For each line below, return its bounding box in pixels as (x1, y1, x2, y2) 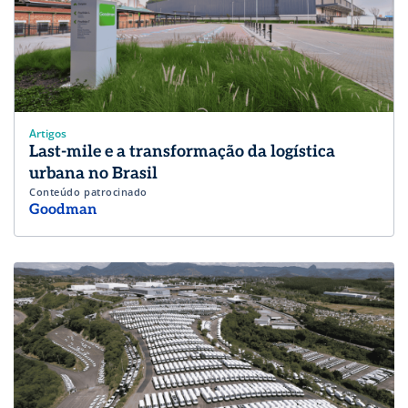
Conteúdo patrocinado (29, 184, 148, 199)
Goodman (29, 200, 97, 219)
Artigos (29, 125, 66, 141)
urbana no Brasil (29, 163, 158, 183)
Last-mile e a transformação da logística (29, 141, 335, 161)
